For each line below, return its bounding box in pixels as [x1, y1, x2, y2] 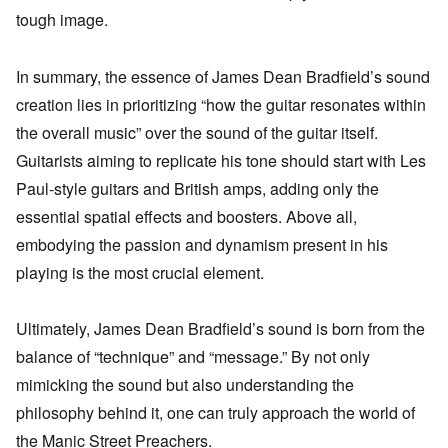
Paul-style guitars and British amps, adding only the [16, 176, 379, 200]
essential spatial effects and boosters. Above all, [16, 204, 357, 228]
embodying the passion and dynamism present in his [16, 232, 388, 256]
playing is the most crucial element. [16, 260, 264, 284]
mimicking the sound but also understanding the [16, 373, 354, 397]
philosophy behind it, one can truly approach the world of [16, 401, 415, 425]
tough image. [16, 7, 108, 31]
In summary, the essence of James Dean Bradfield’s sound [16, 64, 430, 88]
